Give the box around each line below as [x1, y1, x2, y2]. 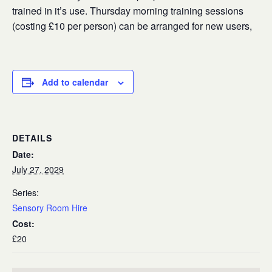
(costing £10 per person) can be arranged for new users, [12, 19, 257, 33]
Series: [12, 186, 39, 199]
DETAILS [12, 132, 52, 144]
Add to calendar [42, 76, 108, 88]
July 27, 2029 [12, 163, 64, 175]
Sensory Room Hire [12, 202, 87, 214]
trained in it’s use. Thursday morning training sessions [12, 4, 243, 18]
